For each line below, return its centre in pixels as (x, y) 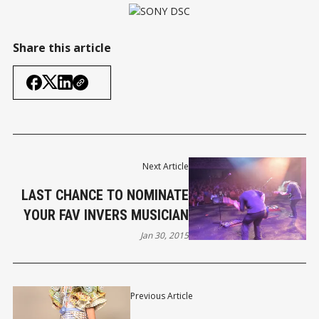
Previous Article (161, 296)
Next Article (166, 167)
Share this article (62, 47)
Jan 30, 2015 (165, 236)
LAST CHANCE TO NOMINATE (105, 195)
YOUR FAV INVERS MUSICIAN (106, 215)
